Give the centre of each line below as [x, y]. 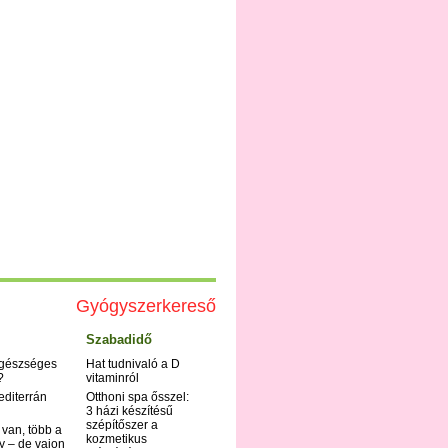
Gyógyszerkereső [146, 306]
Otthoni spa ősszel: [137, 397]
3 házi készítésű [129, 411]
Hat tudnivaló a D [133, 364]
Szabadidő [119, 340]
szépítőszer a [122, 425]
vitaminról [112, 378]
